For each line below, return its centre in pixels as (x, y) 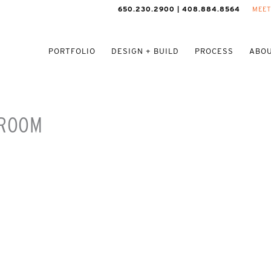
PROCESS (214, 51)
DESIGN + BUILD (145, 51)
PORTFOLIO (72, 51)
